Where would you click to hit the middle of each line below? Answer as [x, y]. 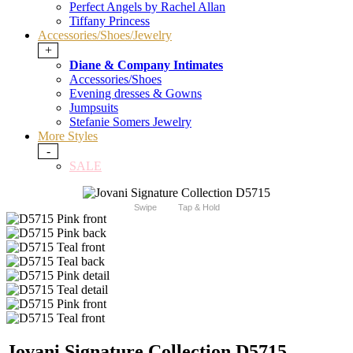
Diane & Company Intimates [146, 65]
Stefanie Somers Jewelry [130, 122]
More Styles [68, 136]
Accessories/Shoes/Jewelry [105, 35]
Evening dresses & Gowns [136, 94]
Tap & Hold [199, 208]
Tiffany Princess [110, 21]
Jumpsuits [94, 108]
